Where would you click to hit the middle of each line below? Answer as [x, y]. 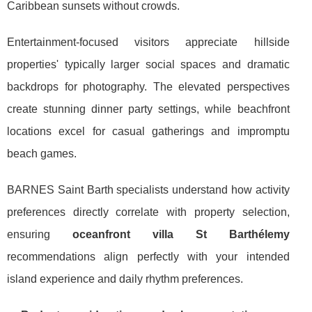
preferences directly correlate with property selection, [148, 212]
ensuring [40, 234]
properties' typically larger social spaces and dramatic [148, 64]
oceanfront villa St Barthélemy [181, 234]
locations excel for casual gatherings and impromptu [148, 131]
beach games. [42, 153]
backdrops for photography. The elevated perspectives [148, 86]
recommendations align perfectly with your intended [148, 256]
